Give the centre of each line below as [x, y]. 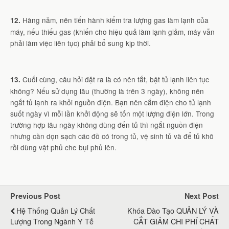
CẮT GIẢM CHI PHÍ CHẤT [176, 221]
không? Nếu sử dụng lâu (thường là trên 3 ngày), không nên [107, 91]
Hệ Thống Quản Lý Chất [56, 210]
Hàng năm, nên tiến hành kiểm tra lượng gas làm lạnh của [114, 20]
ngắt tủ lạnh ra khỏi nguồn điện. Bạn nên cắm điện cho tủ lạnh [111, 102]
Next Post [202, 196]
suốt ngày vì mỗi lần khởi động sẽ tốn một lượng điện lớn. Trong [112, 114]
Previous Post [35, 196]
